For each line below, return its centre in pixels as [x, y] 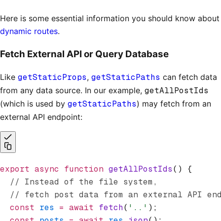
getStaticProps [52, 77]
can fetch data [189, 77]
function [81, 169]
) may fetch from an [174, 104]
